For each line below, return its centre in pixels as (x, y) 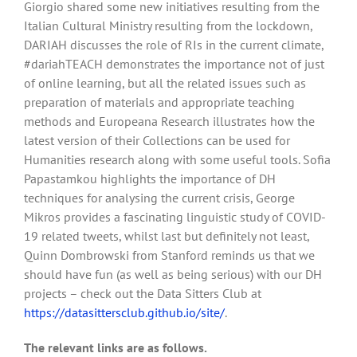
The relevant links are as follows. (116, 347)
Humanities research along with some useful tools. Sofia (177, 159)
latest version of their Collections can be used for (157, 140)
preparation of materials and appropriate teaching (159, 102)
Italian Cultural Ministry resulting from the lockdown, (168, 25)
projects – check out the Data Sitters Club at (143, 293)
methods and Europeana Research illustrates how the (169, 121)
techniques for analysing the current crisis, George (159, 197)
